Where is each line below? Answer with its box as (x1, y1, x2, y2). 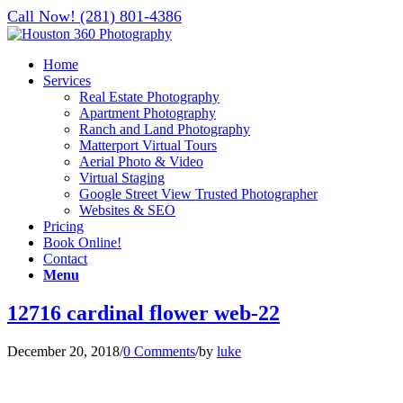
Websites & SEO (79, 202, 175, 218)
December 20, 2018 (7, 343, 120, 359)
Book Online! (43, 235, 121, 250)
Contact (43, 251, 87, 266)
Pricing (43, 219, 84, 234)
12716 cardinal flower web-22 (7, 300, 280, 325)
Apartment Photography (79, 105, 216, 121)
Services (43, 73, 91, 88)
